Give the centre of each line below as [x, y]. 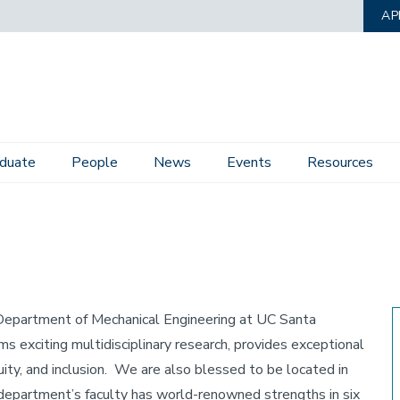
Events [249, 162]
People [95, 162]
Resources [340, 162]
